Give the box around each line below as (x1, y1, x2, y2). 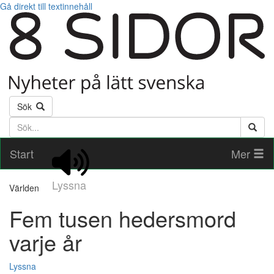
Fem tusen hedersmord (9, 202, 236, 234)
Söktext (9, 116, 40, 129)
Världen (9, 182, 39, 194)
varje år (9, 226, 82, 258)
